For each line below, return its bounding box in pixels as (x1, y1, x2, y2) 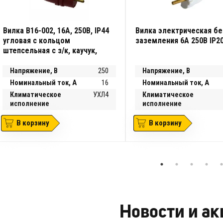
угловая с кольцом (2, 35, 70, 45)
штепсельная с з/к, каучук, (2, 45, 97, 55)
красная (2, 55, 31, 65)
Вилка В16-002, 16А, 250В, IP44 (2, 25, 109, 35)
